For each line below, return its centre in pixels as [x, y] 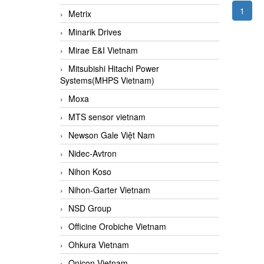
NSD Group [90, 208]
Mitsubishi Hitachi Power [114, 69]
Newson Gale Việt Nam [112, 135]
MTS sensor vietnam [107, 117]
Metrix [80, 14]
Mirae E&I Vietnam [103, 50]
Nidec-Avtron [93, 154]
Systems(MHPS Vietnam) [107, 80]
